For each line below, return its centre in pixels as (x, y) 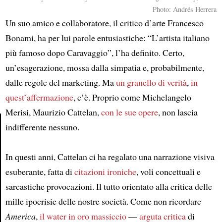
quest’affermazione (39, 97)
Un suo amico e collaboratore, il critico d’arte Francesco (104, 23)
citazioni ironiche (105, 171)
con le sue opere (129, 112)
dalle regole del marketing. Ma (60, 82)
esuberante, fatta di (40, 171)
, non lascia (178, 112)
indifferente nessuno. (42, 127)
